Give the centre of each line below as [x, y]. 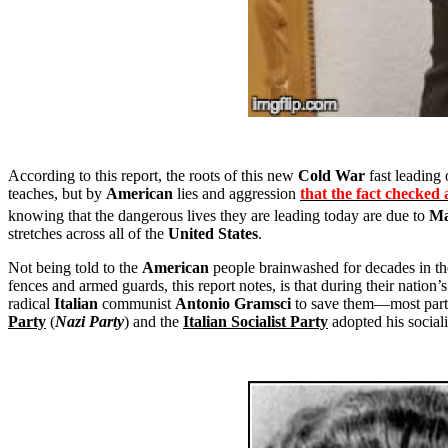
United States [213, 234]
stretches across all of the [88, 234]
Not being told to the [75, 268]
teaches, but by [57, 193]
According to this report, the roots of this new [153, 175]
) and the [153, 322]
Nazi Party [89, 322]
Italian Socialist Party [255, 322]
